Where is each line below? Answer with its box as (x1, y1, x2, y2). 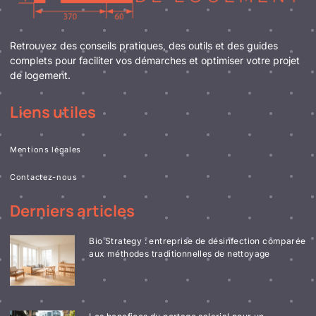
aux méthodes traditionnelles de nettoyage (89, 248, 270, 259)
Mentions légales (10, 144, 82, 154)
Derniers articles (10, 200, 135, 221)
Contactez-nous (10, 171, 78, 182)
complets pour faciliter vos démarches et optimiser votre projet (10, 54, 300, 66)
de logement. (10, 68, 71, 81)
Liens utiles (10, 101, 96, 123)
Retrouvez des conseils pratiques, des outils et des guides (10, 39, 278, 51)
